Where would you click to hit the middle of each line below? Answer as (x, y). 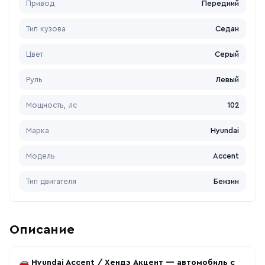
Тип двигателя (51, 181)
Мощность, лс (51, 105)
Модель (41, 156)
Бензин (226, 181)
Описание (42, 230)
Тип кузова (46, 29)
